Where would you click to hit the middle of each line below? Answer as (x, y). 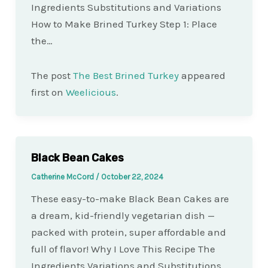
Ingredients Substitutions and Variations (126, 7)
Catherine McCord (63, 176)
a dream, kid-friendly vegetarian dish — (123, 215)
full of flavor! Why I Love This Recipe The (123, 249)
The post (52, 76)
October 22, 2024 (132, 176)
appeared (202, 76)
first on (48, 92)
